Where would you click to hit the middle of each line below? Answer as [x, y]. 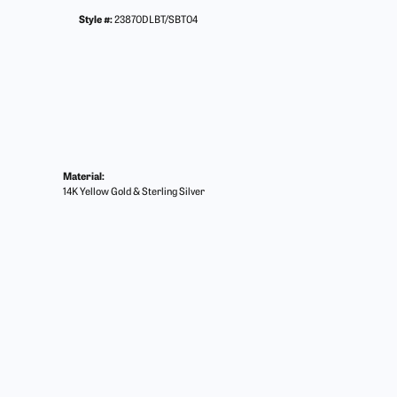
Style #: [96, 21]
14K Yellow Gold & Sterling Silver [134, 193]
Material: [84, 178]
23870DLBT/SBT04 [156, 21]
